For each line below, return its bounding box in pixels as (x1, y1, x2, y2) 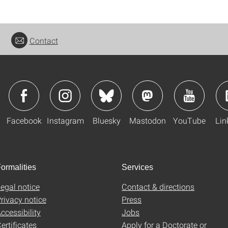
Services (122, 162, 153, 172)
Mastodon (129, 115, 166, 126)
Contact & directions (122, 181, 195, 192)
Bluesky (92, 115, 121, 126)
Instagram (46, 115, 84, 126)
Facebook (6, 115, 42, 126)
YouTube (173, 115, 206, 126)
